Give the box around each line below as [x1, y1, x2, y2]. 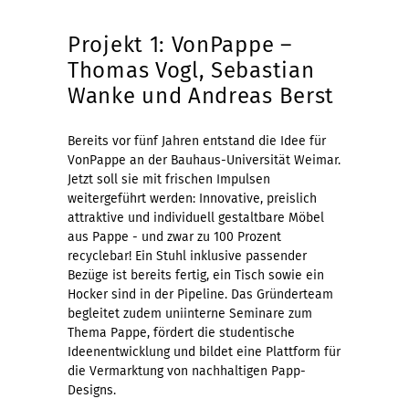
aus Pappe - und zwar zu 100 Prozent [68, 228, 281, 245]
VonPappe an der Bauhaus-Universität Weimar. [68, 152, 341, 168]
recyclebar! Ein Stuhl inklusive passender [68, 247, 307, 264]
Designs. [68, 382, 120, 398]
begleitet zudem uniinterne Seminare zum [68, 305, 312, 321]
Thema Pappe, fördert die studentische [68, 324, 295, 341]
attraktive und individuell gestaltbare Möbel [68, 209, 324, 225]
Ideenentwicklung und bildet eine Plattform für [68, 343, 341, 360]
